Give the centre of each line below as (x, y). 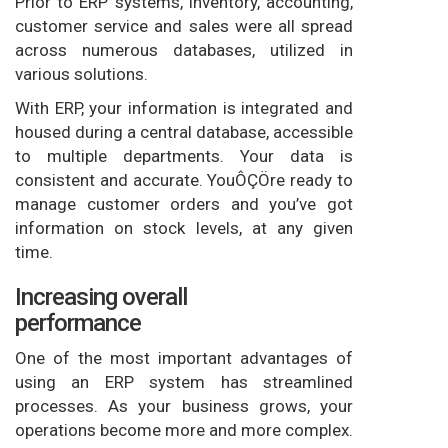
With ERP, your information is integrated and (184, 107)
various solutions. (81, 73)
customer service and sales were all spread (184, 25)
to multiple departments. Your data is (184, 155)
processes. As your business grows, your (184, 405)
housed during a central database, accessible (184, 131)
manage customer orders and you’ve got (184, 203)
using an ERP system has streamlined (184, 381)
